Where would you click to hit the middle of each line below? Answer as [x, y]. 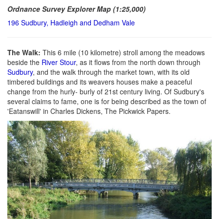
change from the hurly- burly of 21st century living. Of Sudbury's [106, 91]
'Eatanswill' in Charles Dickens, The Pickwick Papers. [89, 111]
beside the [24, 62]
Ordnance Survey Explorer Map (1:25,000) [77, 9]
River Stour [59, 62]
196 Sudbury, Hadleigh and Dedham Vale [71, 22]
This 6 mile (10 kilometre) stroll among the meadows [124, 52]
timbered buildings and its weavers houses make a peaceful [100, 81]
